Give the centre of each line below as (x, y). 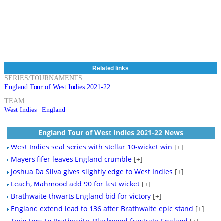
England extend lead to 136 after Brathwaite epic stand (102, 209)
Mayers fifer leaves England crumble (71, 159)
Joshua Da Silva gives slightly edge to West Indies (92, 172)
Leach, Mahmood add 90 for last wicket (75, 184)
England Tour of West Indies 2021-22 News (111, 133)
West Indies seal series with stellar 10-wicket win (91, 147)
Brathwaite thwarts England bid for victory (81, 196)
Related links (110, 68)
